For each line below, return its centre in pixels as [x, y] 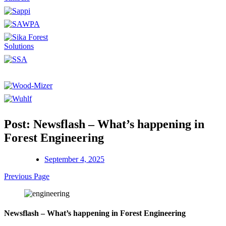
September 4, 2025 [74, 159]
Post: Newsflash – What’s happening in [104, 124]
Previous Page [27, 176]
